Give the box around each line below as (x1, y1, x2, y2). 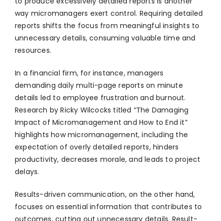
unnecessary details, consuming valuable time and (15, 33, 196, 43)
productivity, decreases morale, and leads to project (15, 154, 201, 165)
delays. (15, 167, 43, 177)
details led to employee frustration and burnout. (15, 93, 186, 103)
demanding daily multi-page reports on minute (15, 80, 183, 91)
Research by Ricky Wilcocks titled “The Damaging (15, 105, 189, 115)
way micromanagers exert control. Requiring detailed (15, 8, 203, 19)
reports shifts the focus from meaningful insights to (15, 21, 200, 31)
